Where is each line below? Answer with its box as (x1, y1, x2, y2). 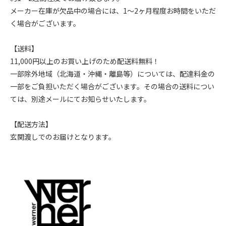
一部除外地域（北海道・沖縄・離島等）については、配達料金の (10, 69, 215, 79)
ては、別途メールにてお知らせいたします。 (10, 94, 151, 104)
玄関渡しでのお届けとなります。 (10, 132, 116, 142)
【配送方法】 (10, 119, 52, 130)
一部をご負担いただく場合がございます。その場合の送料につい (10, 81, 214, 92)
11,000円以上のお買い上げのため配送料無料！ (10, 56, 159, 67)
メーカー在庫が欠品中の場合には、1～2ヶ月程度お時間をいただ (10, 6, 216, 16)
